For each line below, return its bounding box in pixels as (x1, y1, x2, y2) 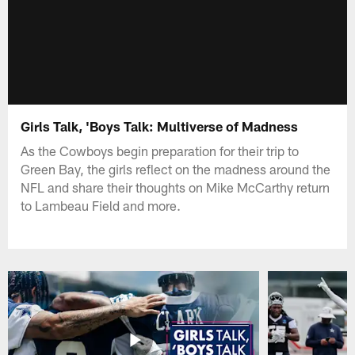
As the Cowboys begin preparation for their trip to (21, 142, 300, 158)
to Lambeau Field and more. (21, 197, 181, 213)
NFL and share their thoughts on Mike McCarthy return (21, 178, 330, 195)
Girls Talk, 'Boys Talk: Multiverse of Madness (21, 117, 299, 134)
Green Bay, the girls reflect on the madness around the (21, 160, 331, 177)
